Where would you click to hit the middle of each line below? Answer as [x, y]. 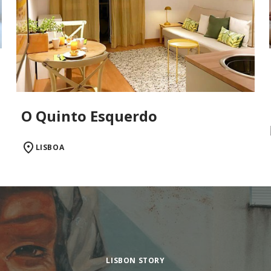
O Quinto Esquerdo [89, 116]
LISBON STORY [135, 260]
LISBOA [50, 147]
